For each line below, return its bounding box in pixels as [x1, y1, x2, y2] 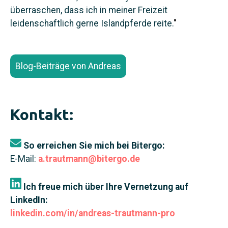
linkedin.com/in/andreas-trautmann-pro [10, 208, 175, 218]
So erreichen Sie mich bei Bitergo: [21, 140, 165, 151]
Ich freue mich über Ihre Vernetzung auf [21, 181, 188, 192]
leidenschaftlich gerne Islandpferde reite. [10, 18, 174, 28]
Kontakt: [10, 106, 73, 124]
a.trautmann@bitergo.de [38, 154, 140, 164]
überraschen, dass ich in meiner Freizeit [10, 5, 167, 15]
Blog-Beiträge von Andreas [15, 61, 121, 72]
